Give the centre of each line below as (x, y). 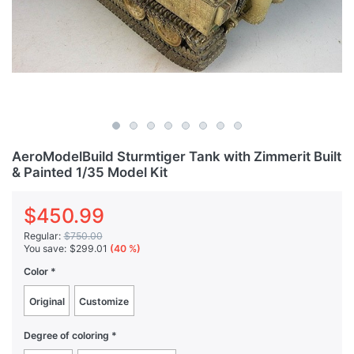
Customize (104, 302)
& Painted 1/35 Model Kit (90, 172)
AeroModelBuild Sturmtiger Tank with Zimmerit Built (177, 156)
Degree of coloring (66, 336)
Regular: (42, 235)
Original (47, 302)
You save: (45, 249)
